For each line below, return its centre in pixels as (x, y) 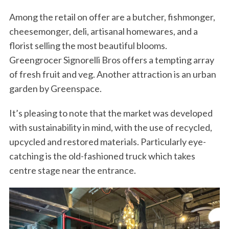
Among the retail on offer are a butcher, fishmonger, (112, 17)
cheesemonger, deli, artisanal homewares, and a (103, 31)
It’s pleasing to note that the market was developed (111, 113)
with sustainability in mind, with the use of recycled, (110, 128)
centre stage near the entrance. (72, 170)
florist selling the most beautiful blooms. (88, 46)
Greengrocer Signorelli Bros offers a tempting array (111, 60)
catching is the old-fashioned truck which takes (102, 156)
